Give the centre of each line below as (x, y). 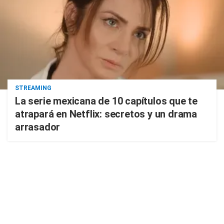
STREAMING (33, 88)
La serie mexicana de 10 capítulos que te (106, 101)
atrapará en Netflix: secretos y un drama (106, 114)
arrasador (38, 127)
